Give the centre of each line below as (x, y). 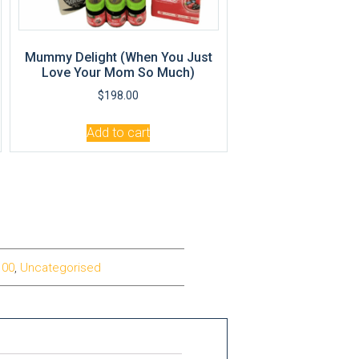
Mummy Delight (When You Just (118, 58)
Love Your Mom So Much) (119, 73)
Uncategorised (60, 267)
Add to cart (119, 133)
